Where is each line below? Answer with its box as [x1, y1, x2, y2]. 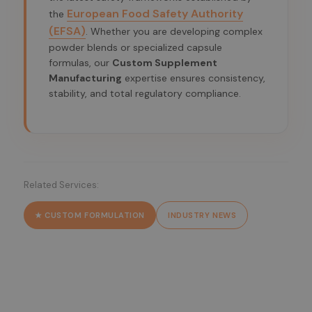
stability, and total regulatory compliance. [49, 86, 241, 100]
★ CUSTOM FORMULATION [35, 210, 145, 221]
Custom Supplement [112, 56, 217, 69]
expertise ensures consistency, [122, 71, 265, 84]
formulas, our [49, 56, 112, 69]
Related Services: [24, 179, 99, 192]
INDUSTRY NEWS [168, 210, 237, 221]
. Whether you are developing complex [86, 24, 263, 38]
